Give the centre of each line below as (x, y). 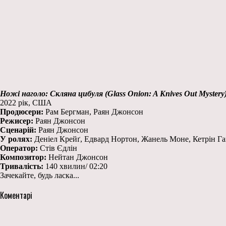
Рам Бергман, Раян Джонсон (93, 111)
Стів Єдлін (58, 148)
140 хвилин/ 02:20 (75, 166)
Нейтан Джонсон (77, 157)
